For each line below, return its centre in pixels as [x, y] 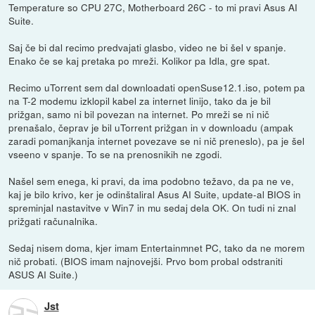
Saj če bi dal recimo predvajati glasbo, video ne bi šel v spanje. [148, 47]
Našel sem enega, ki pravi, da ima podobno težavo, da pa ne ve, [152, 180]
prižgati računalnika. [53, 220]
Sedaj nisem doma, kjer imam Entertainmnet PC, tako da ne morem [157, 247]
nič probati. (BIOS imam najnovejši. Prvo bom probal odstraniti [146, 261]
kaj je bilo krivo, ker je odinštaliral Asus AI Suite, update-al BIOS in [155, 194]
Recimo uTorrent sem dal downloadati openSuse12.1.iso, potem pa [157, 87]
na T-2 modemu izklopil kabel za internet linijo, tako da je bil [140, 100]
